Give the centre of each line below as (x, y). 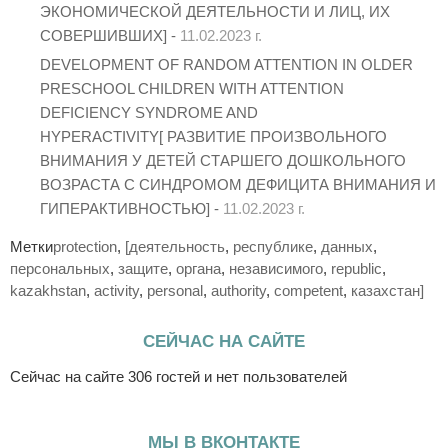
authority (238, 290)
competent (308, 290)
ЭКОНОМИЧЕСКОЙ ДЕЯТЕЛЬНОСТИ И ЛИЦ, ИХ (215, 11)
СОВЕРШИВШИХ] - (110, 35)
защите (143, 268)
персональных (60, 268)
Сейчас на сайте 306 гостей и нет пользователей (178, 376)
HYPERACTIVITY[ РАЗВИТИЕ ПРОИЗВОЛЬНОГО (213, 136)
